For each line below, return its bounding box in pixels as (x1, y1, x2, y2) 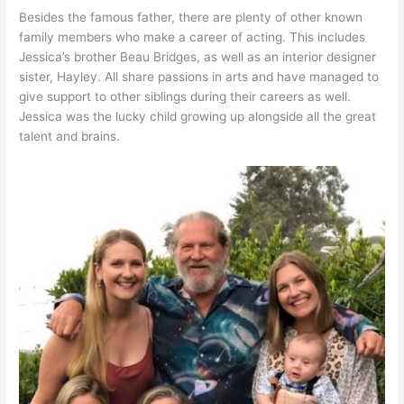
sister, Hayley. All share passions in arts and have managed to (19, 69, 380, 85)
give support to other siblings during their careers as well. (19, 89, 352, 105)
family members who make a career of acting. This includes (19, 30, 366, 45)
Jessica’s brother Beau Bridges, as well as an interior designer (19, 50, 377, 65)
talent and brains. (19, 129, 121, 144)
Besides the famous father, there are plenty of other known (19, 10, 363, 25)
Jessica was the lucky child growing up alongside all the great (19, 109, 377, 124)
